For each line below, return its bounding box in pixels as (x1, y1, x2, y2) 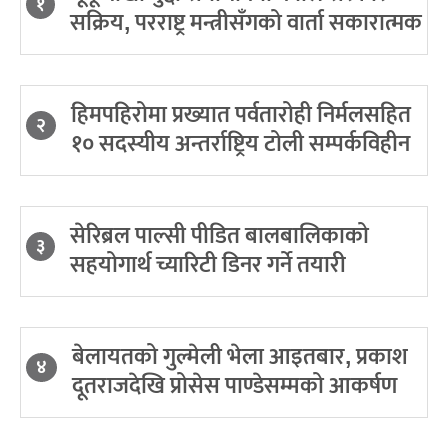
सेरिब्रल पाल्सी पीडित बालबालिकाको (70, 217, 369, 256)
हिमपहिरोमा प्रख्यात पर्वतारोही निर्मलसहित (71, 96, 411, 135)
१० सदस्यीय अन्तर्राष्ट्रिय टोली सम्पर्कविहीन (71, 125, 410, 164)
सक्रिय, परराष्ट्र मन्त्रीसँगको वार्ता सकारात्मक (70, 4, 422, 43)
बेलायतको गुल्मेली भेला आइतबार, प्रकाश (72, 338, 408, 377)
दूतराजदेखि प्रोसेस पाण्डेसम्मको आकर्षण (72, 367, 397, 406)
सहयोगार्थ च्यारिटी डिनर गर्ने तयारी (70, 246, 346, 285)
